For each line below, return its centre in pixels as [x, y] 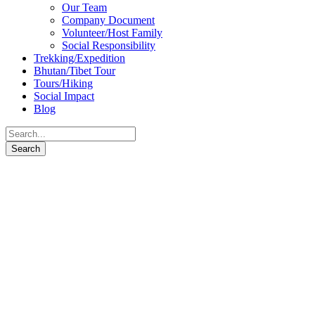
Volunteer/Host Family [112, 32]
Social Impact [64, 96]
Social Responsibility [109, 45]
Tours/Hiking [63, 83]
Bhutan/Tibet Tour [75, 70]
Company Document [108, 20]
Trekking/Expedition [79, 58]
